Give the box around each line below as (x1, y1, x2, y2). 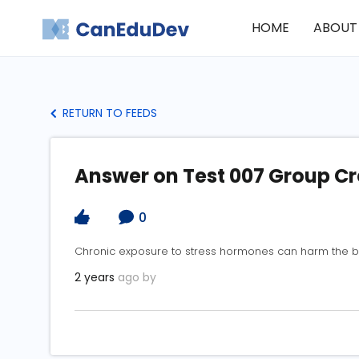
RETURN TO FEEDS (59, 105, 157, 121)
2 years (75, 269, 115, 286)
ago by (115, 269, 156, 286)
